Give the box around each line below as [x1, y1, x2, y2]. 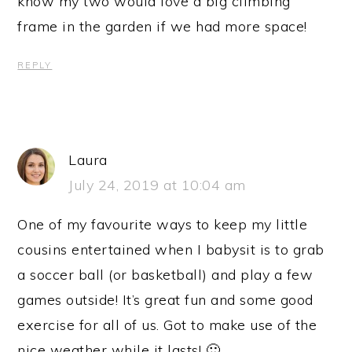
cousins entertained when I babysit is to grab [17, 240, 324, 258]
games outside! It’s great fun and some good [17, 290, 313, 309]
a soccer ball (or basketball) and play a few [17, 265, 313, 284]
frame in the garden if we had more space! [17, 16, 307, 35]
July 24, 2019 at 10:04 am [68, 175, 246, 194]
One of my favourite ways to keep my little [17, 214, 308, 233]
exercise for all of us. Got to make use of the [17, 315, 317, 334]
